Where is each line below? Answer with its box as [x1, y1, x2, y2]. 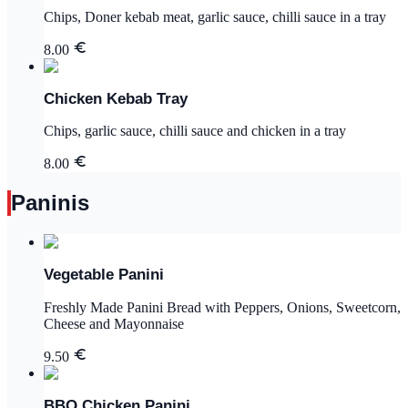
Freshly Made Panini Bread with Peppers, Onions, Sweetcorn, [44, 299, 401, 315]
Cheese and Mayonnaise [44, 315, 184, 331]
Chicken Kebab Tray [44, 89, 188, 107]
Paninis [11, 190, 89, 216]
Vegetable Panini [44, 266, 164, 284]
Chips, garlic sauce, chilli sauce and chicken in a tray [44, 123, 346, 139]
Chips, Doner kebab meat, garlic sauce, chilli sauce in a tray [44, 8, 386, 25]
